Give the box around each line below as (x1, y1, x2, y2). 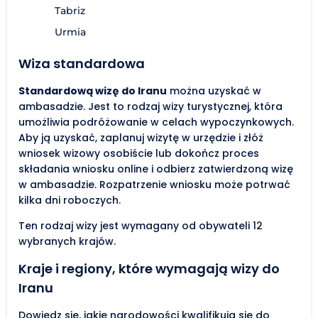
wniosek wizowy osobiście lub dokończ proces (18, 146, 259, 160)
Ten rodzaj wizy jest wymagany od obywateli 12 (18, 218, 263, 233)
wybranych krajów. (18, 234, 116, 248)
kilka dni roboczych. (18, 192, 121, 207)
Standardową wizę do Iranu (18, 83, 167, 98)
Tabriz (55, 4, 85, 17)
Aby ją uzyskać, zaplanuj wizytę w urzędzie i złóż (18, 130, 263, 145)
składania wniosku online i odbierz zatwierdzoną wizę (18, 161, 293, 176)
